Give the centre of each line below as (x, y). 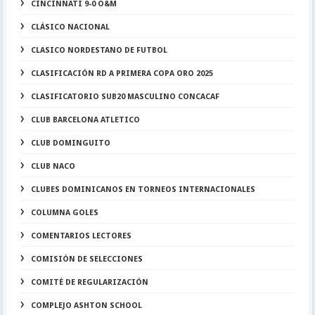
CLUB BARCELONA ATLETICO (85, 120)
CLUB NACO (53, 166)
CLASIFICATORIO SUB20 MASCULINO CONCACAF (125, 97)
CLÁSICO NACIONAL (70, 27)
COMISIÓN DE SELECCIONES (86, 259)
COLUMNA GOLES (64, 213)
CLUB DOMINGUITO (70, 143)
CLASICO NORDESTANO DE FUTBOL (99, 50)
